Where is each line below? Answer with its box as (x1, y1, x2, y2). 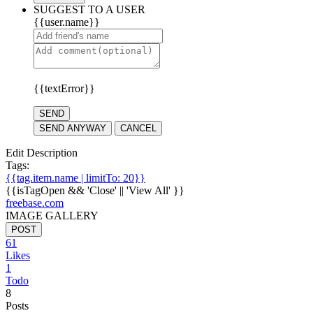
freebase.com (6, 196, 64, 209)
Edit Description (6, 146, 78, 159)
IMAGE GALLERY (6, 209, 99, 221)
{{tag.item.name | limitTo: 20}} (6, 171, 145, 184)
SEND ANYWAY (39, 122, 106, 133)
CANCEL (120, 122, 156, 133)
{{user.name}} (34, 15, 100, 28)
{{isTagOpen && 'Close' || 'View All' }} (6, 184, 184, 196)
